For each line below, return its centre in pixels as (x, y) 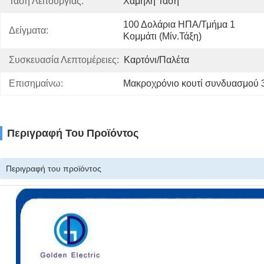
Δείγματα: (29, 30)
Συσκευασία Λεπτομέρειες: (64, 60)
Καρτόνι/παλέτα (156, 60)
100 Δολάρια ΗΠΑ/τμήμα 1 (179, 24)
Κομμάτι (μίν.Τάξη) (162, 36)
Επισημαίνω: (36, 83)
